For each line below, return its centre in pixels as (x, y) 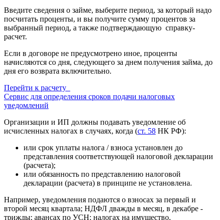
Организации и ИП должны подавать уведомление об (95, 122)
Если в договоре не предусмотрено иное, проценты (91, 53)
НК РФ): (171, 131)
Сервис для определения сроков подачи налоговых (89, 96)
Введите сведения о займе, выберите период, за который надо (108, 10)
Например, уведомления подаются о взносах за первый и (100, 200)
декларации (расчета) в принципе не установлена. (108, 183)
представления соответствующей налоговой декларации (118, 156)
